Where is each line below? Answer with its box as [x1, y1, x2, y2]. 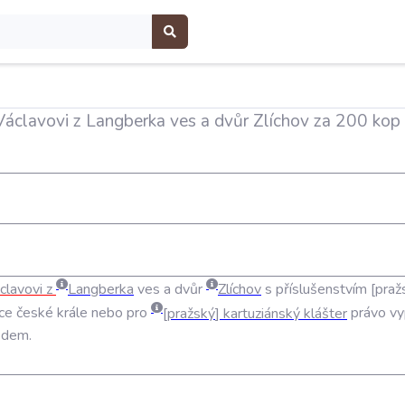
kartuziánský [223, 303, 300, 324]
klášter [304, 303, 347, 324]
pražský [167, 303, 215, 324]
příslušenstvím [276, 279, 367, 300]
